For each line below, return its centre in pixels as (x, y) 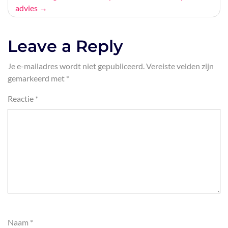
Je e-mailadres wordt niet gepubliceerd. (76, 66)
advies (26, 8)
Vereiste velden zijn (180, 66)
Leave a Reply (65, 46)
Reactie (21, 98)
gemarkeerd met (37, 78)
